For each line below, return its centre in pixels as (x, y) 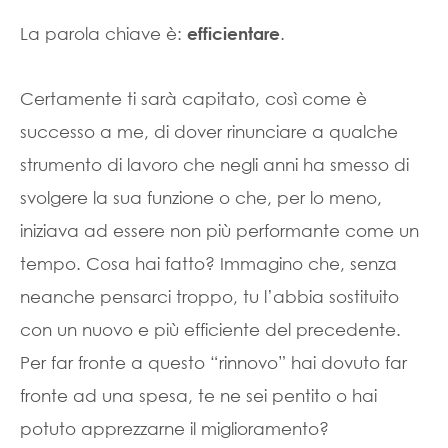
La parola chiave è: (103, 33)
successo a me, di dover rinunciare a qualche (209, 131)
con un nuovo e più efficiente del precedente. (210, 329)
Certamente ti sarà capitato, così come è (193, 98)
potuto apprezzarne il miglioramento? (174, 428)
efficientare (233, 33)
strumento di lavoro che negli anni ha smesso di (214, 164)
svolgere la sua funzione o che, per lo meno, (201, 197)
